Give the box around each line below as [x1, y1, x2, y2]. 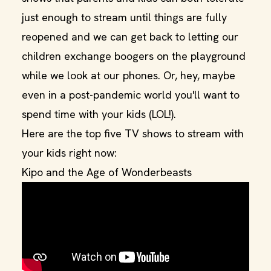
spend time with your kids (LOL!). [22, 107, 176, 121]
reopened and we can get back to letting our [22, 30, 238, 44]
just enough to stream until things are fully [22, 10, 227, 24]
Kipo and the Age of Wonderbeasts [22, 165, 192, 179]
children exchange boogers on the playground [22, 49, 246, 63]
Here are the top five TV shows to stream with [22, 126, 244, 140]
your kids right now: [22, 146, 117, 160]
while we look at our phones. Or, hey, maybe [22, 68, 235, 82]
